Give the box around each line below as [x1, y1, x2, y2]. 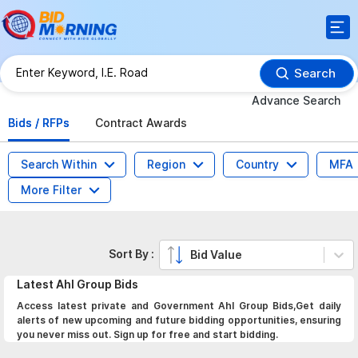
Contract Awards [95, 116, 187, 129]
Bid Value [190, 248, 243, 262]
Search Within [21, 157, 97, 171]
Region [147, 157, 185, 171]
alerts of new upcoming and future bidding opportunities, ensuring [17, 314, 341, 326]
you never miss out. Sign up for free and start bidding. [17, 328, 278, 340]
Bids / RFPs [8, 116, 70, 129]
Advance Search [252, 93, 340, 107]
